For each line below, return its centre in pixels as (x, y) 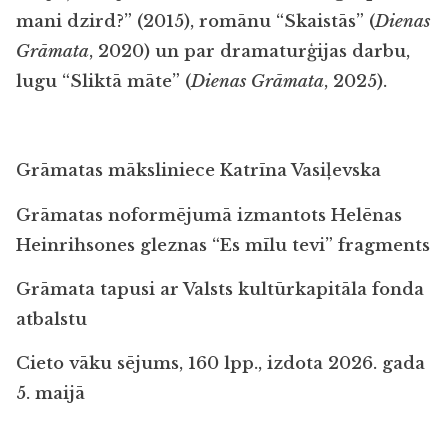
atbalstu (51, 320)
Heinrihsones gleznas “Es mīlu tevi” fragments (223, 245)
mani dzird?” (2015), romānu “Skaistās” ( (195, 22)
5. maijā (50, 394)
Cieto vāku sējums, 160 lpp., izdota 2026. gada (220, 364)
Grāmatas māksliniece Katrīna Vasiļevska (198, 171)
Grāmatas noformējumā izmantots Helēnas (209, 215)
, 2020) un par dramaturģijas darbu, (249, 52)
